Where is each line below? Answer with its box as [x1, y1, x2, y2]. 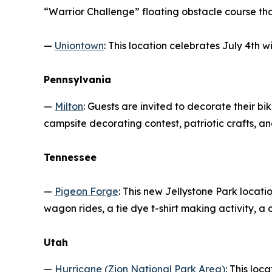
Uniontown [55, 39, 104, 52]
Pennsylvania [44, 73, 111, 86]
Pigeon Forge [55, 185, 118, 197]
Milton [55, 100, 83, 112]
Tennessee [44, 151, 97, 163]
